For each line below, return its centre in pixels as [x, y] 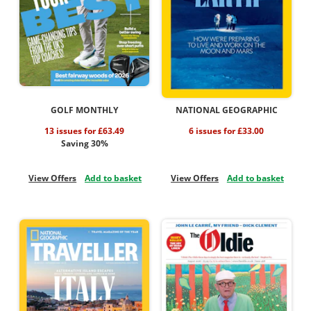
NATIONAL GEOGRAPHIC [226, 110]
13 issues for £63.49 [85, 131]
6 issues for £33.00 [227, 131]
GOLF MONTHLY [85, 110]
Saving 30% [84, 144]
